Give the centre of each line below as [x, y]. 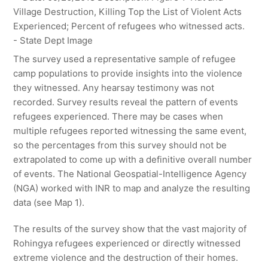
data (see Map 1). [49, 203]
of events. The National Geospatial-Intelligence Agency [130, 174]
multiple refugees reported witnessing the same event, [130, 131]
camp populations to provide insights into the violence [128, 74]
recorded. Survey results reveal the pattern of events [126, 102]
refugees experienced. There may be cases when [118, 117]
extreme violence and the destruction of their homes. [126, 258]
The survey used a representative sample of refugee [125, 59]
